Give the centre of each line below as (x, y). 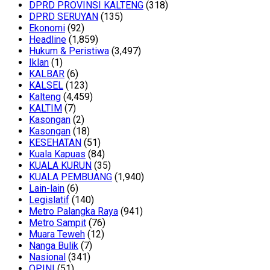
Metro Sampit (58, 223)
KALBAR (47, 74)
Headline (48, 40)
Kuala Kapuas (57, 154)
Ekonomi (47, 28)
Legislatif (49, 200)
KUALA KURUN (60, 166)
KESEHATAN (55, 143)
